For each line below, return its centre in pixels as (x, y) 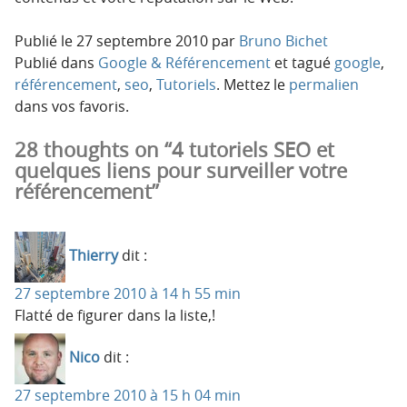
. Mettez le (253, 84)
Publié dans (56, 62)
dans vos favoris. (72, 106)
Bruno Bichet (283, 40)
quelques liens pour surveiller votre (181, 170)
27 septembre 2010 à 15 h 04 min (128, 395)
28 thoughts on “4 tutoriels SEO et (174, 149)
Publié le (44, 40)
